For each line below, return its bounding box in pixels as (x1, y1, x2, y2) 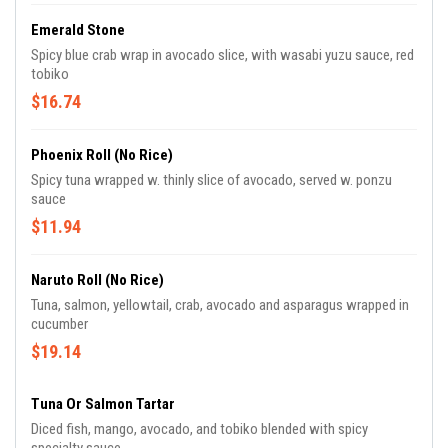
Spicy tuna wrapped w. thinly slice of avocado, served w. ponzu (31, 171, 392, 190)
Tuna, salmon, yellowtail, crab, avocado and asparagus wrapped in (31, 296, 409, 315)
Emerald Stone (31, 21, 125, 40)
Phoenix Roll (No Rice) (31, 146, 173, 165)
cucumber (31, 315, 88, 334)
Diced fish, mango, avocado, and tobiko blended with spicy (31, 420, 368, 439)
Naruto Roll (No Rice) (31, 271, 164, 290)
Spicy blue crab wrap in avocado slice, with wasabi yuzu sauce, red (31, 46, 414, 65)
